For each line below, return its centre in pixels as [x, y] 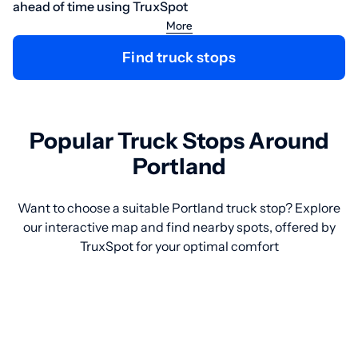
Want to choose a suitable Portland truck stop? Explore [179, 208]
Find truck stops [183, 58]
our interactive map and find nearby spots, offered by [179, 227]
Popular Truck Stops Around [179, 141]
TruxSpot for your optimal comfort [179, 246]
